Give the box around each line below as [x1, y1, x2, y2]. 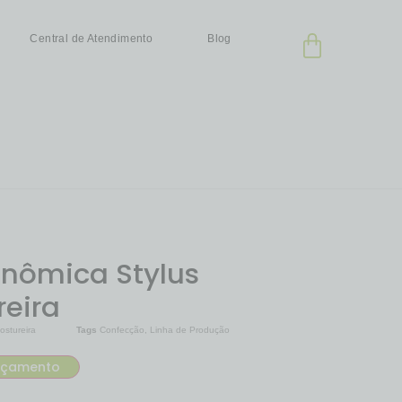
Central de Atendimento [30, 32, 153, 45]
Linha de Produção [150, 325, 231, 335]
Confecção [100, 325, 145, 335]
